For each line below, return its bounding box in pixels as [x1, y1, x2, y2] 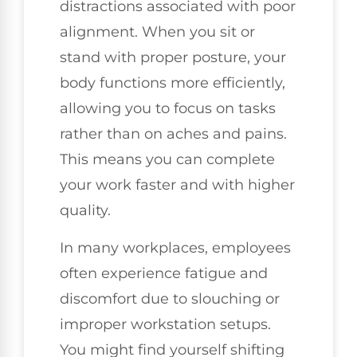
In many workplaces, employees [60, 238, 291, 257]
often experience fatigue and [60, 264, 268, 282]
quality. [60, 202, 111, 220]
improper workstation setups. [60, 315, 271, 333]
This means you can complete [60, 151, 275, 169]
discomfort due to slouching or [60, 289, 280, 308]
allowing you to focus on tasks [60, 100, 276, 118]
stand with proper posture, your [60, 49, 286, 67]
